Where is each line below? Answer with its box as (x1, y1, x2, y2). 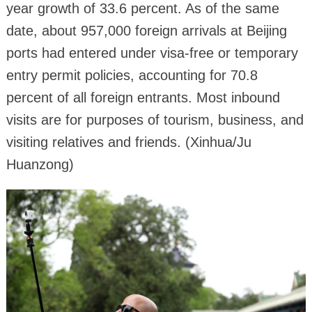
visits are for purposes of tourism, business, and (6, 112, 304, 128)
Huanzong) (6, 157, 74, 173)
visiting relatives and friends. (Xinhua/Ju (6, 134, 251, 150)
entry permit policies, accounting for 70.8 (6, 68, 258, 84)
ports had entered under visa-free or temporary (6, 45, 298, 61)
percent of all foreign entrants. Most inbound (6, 90, 280, 106)
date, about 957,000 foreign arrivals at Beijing (6, 23, 287, 39)
